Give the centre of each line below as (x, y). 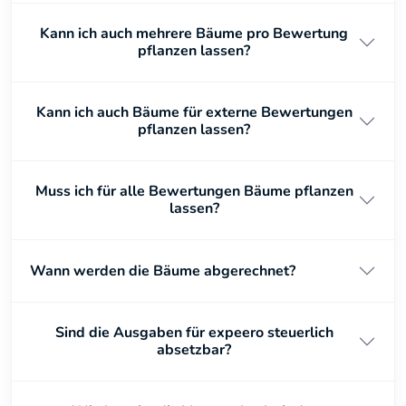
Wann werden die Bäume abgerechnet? (163, 271)
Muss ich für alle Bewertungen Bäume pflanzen (194, 191)
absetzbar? (194, 350)
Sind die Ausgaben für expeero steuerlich (194, 333)
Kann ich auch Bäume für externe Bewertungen (194, 112)
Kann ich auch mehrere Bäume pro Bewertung (194, 34)
